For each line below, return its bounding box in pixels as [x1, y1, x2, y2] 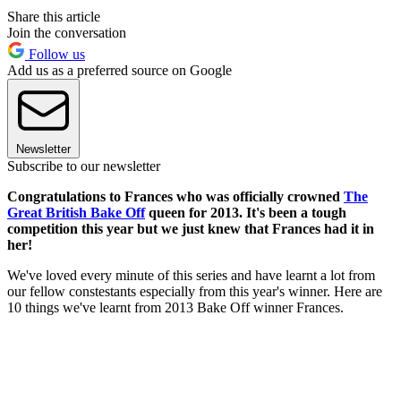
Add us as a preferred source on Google [7, 62, 232, 78]
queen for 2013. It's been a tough [145, 204, 346, 220]
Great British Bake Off [7, 204, 145, 220]
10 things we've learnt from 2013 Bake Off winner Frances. [7, 299, 344, 315]
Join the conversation [7, 24, 126, 40]
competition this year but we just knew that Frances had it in [7, 220, 374, 236]
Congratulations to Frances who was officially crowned [7, 188, 344, 204]
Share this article [7, 8, 100, 24]
